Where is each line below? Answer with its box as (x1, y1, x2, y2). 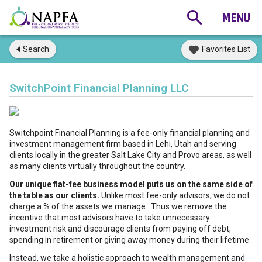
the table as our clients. (9, 191, 99, 200)
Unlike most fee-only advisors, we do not (99, 191, 250, 200)
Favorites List (202, 44, 250, 54)
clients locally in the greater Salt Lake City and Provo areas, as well (9, 150, 251, 160)
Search (23, 44, 49, 54)
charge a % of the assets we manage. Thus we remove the (9, 202, 227, 211)
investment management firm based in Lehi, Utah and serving (9, 139, 236, 149)
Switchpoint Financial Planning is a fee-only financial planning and (9, 128, 250, 137)
